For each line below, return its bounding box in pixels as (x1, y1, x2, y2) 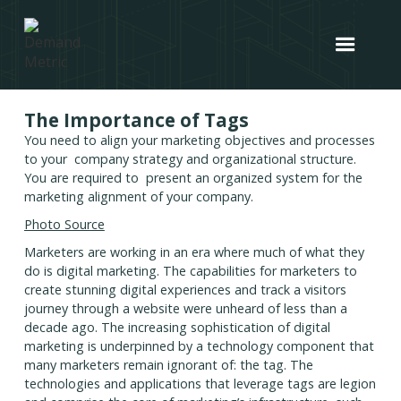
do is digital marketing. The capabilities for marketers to (23, 262, 357, 280)
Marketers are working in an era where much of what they (23, 243, 364, 261)
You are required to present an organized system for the (23, 169, 363, 187)
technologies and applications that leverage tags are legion (23, 375, 376, 393)
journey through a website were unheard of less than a (23, 300, 347, 318)
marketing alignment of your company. (23, 188, 253, 206)
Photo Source (23, 216, 105, 234)
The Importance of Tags (23, 107, 249, 133)
